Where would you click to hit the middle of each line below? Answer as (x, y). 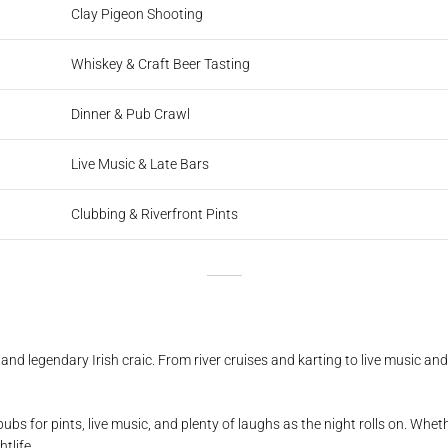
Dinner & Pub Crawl (130, 114)
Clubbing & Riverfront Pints (154, 214)
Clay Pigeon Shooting (137, 14)
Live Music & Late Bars (140, 164)
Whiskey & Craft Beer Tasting (160, 64)
